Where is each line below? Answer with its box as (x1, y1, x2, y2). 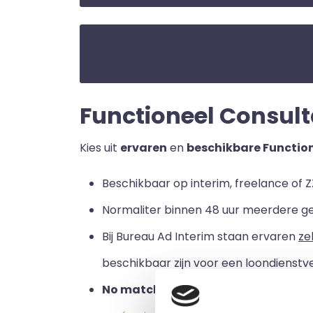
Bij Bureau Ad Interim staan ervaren (102, 228, 298, 245)
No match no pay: (102, 282, 206, 298)
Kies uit (80, 140, 120, 156)
